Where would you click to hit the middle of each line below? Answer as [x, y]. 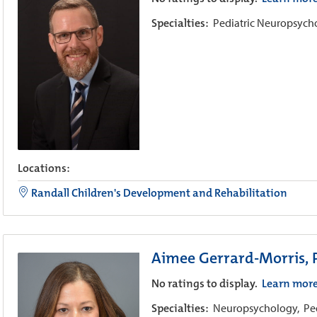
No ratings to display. [205, 283]
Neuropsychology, [257, 307]
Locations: [44, 168]
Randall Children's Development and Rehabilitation [158, 192]
